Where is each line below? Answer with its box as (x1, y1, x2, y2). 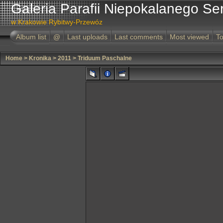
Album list (16, 33, 46, 41)
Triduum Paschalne (78, 55, 132, 62)
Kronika (29, 55, 51, 62)
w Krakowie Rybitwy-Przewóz (11, 18, 103, 26)
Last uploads (67, 33, 108, 41)
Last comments (114, 33, 163, 41)
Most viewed (170, 33, 209, 41)
